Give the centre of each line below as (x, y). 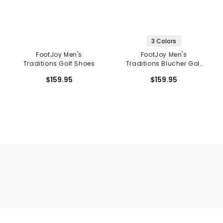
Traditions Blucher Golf (164, 64)
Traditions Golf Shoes (59, 64)
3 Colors (164, 41)
